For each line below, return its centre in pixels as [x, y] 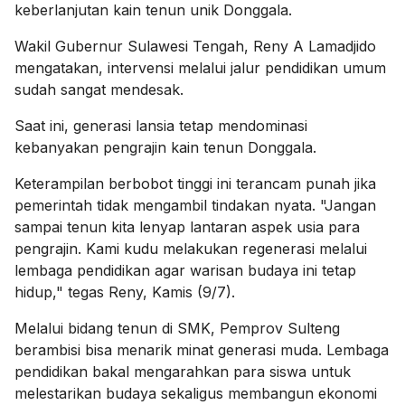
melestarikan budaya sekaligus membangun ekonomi [196, 393]
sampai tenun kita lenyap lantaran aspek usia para [187, 226]
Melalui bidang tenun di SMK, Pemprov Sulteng [177, 328]
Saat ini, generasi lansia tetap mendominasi [161, 125]
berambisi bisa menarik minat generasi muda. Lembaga [202, 349]
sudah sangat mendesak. [101, 89]
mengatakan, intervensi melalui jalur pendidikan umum [200, 67]
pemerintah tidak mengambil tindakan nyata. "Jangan [195, 205]
